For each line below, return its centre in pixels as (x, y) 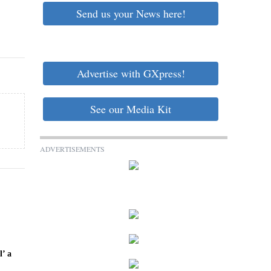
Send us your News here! (131, 13)
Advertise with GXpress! (131, 73)
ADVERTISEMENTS (72, 149)
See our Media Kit (131, 109)
